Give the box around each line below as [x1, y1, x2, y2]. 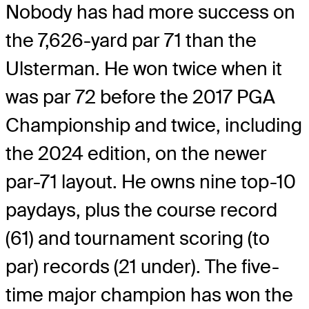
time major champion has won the [6, 283, 293, 308]
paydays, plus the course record [6, 198, 277, 223]
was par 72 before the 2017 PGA [6, 85, 275, 110]
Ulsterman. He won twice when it [6, 57, 282, 81]
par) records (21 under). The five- [6, 255, 279, 279]
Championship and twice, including [6, 113, 302, 138]
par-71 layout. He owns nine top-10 [6, 170, 296, 195]
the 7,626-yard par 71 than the [6, 28, 257, 53]
